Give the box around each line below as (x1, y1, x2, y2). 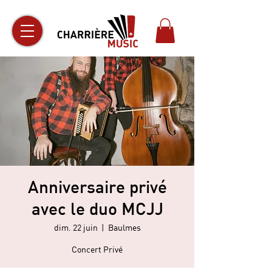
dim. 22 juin (53, 222, 98, 233)
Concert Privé (72, 243, 123, 254)
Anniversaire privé (27, 180, 167, 197)
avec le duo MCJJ (31, 202, 163, 219)
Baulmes (107, 222, 141, 233)
